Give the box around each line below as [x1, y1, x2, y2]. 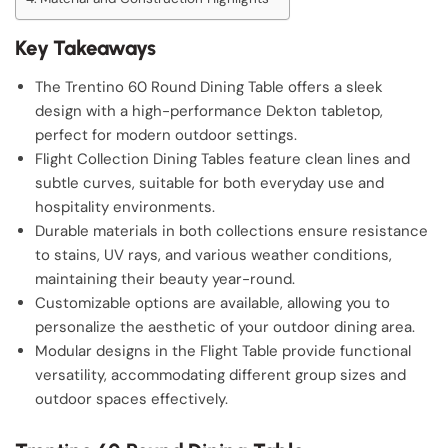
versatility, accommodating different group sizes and [35, 365, 406, 385]
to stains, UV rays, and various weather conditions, [35, 245, 392, 265]
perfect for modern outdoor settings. [35, 125, 297, 145]
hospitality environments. [35, 197, 215, 217]
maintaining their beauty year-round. [35, 269, 295, 289]
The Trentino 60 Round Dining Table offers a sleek [35, 77, 383, 97]
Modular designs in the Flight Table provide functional [35, 341, 411, 361]
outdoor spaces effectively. [35, 389, 228, 409]
